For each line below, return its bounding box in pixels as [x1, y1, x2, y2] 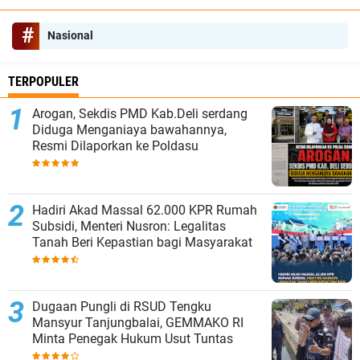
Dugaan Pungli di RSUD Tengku [32, 299, 211, 315]
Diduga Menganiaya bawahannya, [32, 122, 227, 138]
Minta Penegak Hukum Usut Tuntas [32, 331, 233, 347]
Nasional [47, 29, 93, 43]
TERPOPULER [8, 74, 79, 90]
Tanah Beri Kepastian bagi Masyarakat [32, 235, 252, 251]
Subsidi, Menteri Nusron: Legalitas [32, 219, 226, 235]
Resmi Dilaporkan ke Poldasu [32, 138, 198, 154]
